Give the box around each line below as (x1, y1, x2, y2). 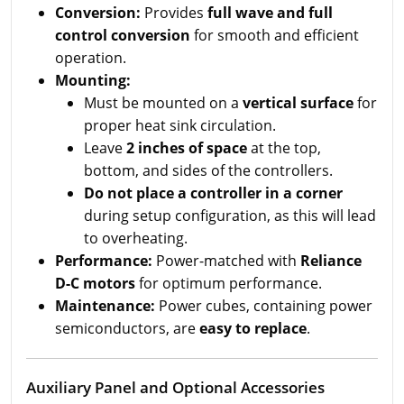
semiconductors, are (55, 318, 199, 338)
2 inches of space (126, 138, 247, 158)
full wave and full (207, 3, 333, 23)
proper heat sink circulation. (84, 115, 276, 135)
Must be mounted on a (84, 93, 243, 113)
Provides (141, 3, 207, 23)
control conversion (55, 25, 190, 45)
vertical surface (243, 93, 353, 113)
